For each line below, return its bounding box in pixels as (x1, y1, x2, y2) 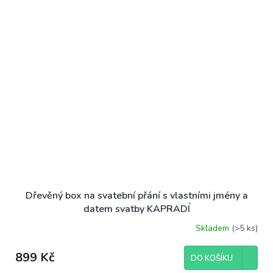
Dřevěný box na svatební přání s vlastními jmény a (25, 189, 248, 203)
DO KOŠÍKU (191, 253, 233, 264)
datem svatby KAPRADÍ (83, 202, 190, 216)
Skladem (196, 222, 232, 234)
